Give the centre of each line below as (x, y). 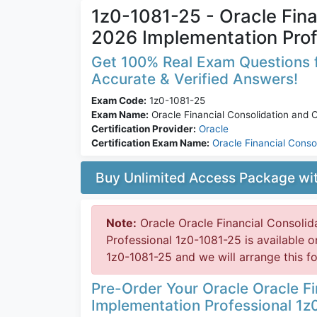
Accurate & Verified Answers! (195, 79)
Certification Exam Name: (150, 143)
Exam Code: (119, 101)
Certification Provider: (144, 129)
